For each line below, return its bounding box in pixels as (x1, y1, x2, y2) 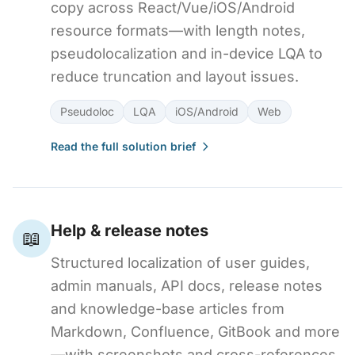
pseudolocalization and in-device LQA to (51, 45, 323, 62)
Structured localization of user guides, (51, 254, 310, 271)
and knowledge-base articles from (51, 300, 284, 317)
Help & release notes (51, 221, 208, 240)
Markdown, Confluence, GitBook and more (51, 323, 340, 340)
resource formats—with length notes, (51, 22, 305, 39)
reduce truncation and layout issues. (51, 68, 299, 85)
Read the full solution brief (51, 139, 196, 153)
